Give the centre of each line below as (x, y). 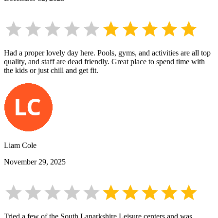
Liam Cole (20, 145)
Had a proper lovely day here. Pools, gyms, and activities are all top (107, 53)
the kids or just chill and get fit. (51, 71)
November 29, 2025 (35, 162)
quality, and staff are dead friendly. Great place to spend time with (104, 62)
